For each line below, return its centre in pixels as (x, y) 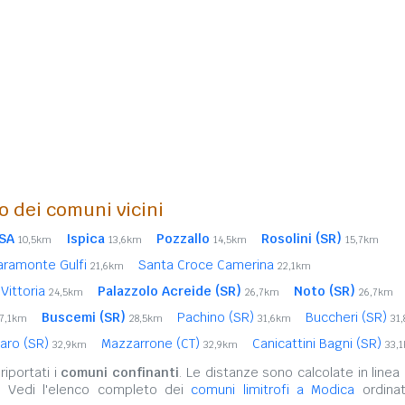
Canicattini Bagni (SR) (319, 344)
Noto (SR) (325, 291)
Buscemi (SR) (84, 317)
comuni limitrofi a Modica (273, 390)
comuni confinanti (120, 372)
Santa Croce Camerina (208, 265)
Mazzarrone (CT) (152, 344)
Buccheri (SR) (348, 317)
